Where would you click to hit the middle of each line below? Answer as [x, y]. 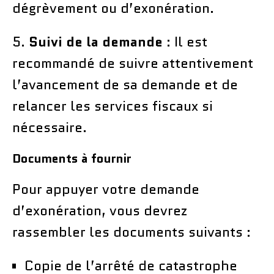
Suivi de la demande [96, 42]
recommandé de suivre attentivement [133, 63]
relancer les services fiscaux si [113, 106]
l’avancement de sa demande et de [125, 84]
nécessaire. [50, 127]
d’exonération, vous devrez [100, 210]
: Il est [185, 42]
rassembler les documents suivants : [131, 232]
